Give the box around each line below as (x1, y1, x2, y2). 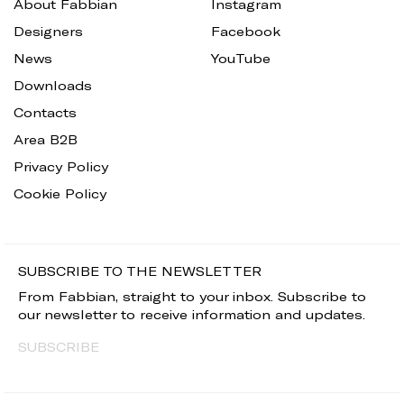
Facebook (211, 23, 280, 39)
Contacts (14, 104, 77, 120)
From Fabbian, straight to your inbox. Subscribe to (18, 288, 366, 304)
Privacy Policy (14, 158, 108, 174)
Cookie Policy (14, 185, 106, 201)
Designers (14, 23, 83, 39)
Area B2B (14, 131, 78, 147)
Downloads (14, 77, 92, 93)
